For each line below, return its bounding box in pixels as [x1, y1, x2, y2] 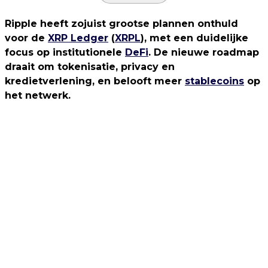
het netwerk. [5, 90, 71, 101]
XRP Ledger [48, 32, 108, 44]
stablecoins [185, 75, 244, 87]
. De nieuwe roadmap [148, 47, 259, 58]
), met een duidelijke [141, 32, 248, 44]
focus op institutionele [5, 47, 125, 58]
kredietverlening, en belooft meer [5, 75, 185, 87]
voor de [5, 32, 48, 44]
